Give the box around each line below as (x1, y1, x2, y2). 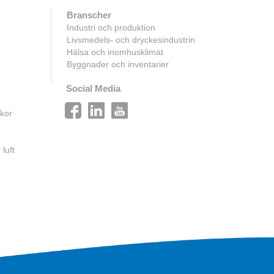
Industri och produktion (67, 23, 156, 33)
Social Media (66, 83, 121, 94)
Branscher (67, 10, 112, 21)
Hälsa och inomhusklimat (67, 47, 164, 57)
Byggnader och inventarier (67, 59, 169, 70)
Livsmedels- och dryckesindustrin (67, 35, 196, 45)
